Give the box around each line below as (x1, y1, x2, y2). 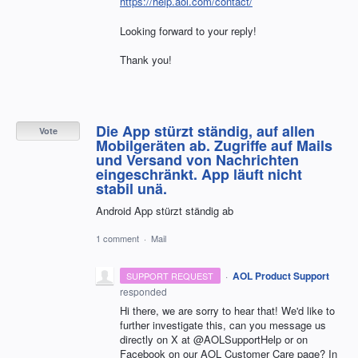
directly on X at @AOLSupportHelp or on (120, 331, 308, 347)
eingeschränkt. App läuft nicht (96, 163, 302, 185)
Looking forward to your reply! (120, 22, 257, 38)
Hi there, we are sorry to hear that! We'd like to (120, 302, 335, 318)
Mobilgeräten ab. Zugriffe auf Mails (96, 134, 332, 156)
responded (120, 284, 167, 298)
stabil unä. (96, 177, 167, 199)
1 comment (96, 231, 139, 245)
